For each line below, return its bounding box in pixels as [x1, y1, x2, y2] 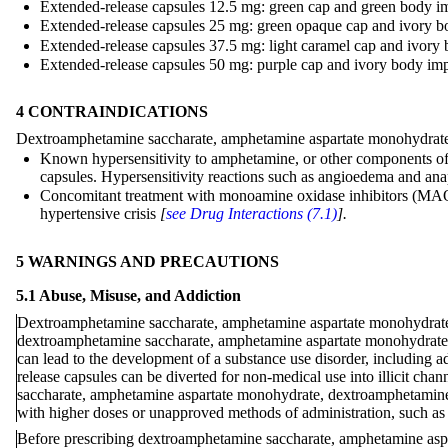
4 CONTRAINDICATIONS [16, 103, 208, 121]
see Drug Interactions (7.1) [166, 205, 337, 223]
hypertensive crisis [40, 205, 160, 223]
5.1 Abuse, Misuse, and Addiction [16, 286, 241, 304]
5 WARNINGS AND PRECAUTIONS [16, 252, 279, 270]
